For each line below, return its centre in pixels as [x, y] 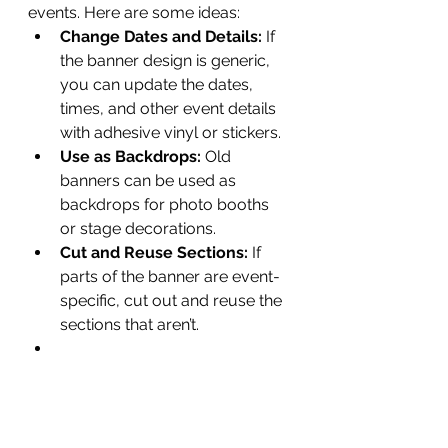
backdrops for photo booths [166, 204]
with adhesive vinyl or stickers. [170, 132]
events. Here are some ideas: [134, 12]
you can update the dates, [158, 84]
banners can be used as [150, 180]
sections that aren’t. [129, 324]
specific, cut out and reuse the [173, 300]
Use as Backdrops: [130, 156]
